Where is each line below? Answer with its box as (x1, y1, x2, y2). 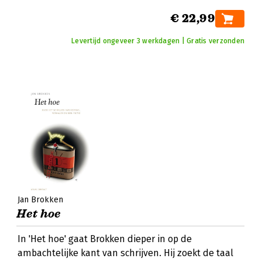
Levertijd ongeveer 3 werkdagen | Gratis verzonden (71, 37, 244, 45)
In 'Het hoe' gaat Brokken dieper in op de (18, 233, 192, 244)
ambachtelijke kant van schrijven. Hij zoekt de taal (18, 247, 233, 258)
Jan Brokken (18, 195, 63, 205)
